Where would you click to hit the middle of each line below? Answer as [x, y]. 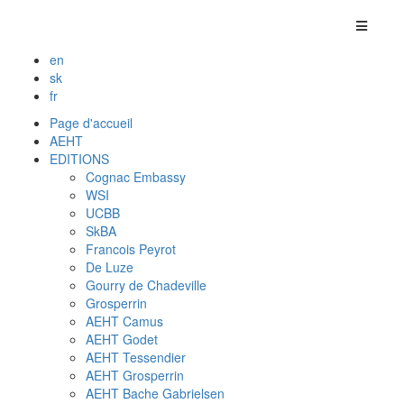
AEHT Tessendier [136, 357]
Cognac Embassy [136, 177]
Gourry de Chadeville [146, 285]
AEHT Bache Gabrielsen [155, 393]
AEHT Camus [124, 321]
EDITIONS [79, 159]
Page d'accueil [91, 123]
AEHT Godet [122, 339]
